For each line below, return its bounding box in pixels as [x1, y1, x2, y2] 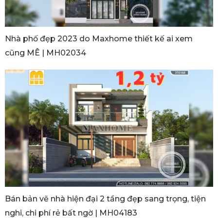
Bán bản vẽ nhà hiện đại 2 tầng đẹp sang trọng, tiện [5, 194, 206, 203]
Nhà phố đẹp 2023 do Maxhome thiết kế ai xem [5, 34, 193, 44]
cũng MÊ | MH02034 [5, 48, 86, 58]
